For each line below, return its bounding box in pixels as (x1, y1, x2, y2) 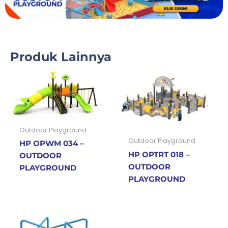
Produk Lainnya (10, 49, 111, 65)
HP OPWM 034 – (19, 138, 84, 148)
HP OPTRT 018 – (128, 150, 190, 159)
